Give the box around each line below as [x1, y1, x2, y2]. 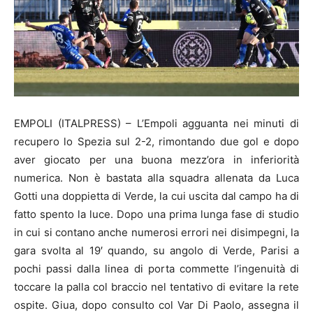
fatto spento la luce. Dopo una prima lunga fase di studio [14, 207, 299, 221]
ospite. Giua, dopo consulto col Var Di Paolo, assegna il [14, 298, 299, 312]
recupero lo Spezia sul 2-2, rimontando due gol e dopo [14, 134, 299, 148]
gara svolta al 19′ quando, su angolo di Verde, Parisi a [14, 243, 299, 257]
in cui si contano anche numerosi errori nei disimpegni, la [14, 225, 299, 239]
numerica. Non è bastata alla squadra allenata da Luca [14, 170, 299, 184]
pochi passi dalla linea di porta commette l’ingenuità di [14, 261, 299, 275]
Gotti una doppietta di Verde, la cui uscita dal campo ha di [14, 189, 299, 203]
